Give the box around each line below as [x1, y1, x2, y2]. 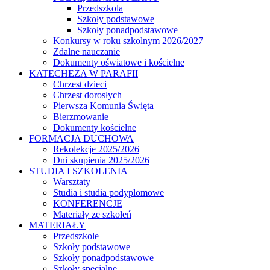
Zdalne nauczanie [53, 46, 120, 57]
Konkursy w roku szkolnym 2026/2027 [53, 35, 203, 46]
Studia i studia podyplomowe [53, 187, 164, 198]
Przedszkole [53, 230, 99, 241]
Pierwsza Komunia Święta [53, 100, 154, 111]
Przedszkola [77, 2, 123, 13]
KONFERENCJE [53, 198, 122, 209]
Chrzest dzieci [53, 78, 107, 89]
